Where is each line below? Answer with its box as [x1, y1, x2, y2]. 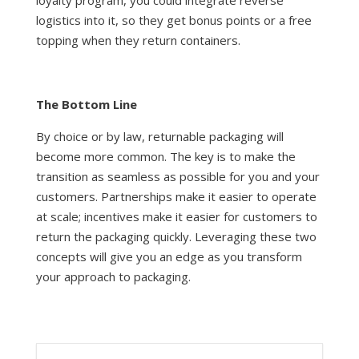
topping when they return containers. [35, 32, 240, 48]
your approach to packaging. [35, 268, 191, 284]
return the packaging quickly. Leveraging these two [35, 228, 317, 244]
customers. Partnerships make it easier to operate [35, 188, 317, 204]
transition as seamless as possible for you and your [35, 168, 320, 184]
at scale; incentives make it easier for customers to [35, 208, 317, 224]
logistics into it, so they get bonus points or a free [35, 12, 312, 28]
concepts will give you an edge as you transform [35, 248, 302, 264]
